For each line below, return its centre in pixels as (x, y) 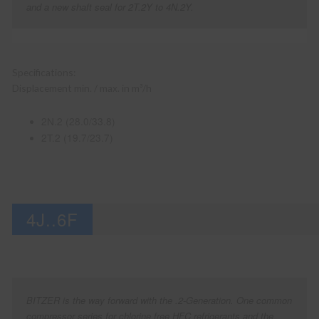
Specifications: (44, 73)
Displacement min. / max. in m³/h (82, 88)
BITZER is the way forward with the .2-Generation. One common (159, 300)
